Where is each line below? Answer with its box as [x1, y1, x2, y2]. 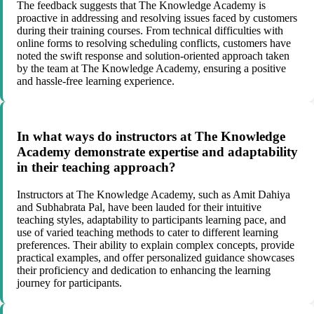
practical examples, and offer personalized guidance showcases [17, 251, 294, 264]
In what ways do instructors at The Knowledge [17, 129, 285, 144]
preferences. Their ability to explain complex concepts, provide [17, 238, 294, 251]
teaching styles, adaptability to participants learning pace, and [17, 213, 286, 226]
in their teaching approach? [17, 160, 176, 175]
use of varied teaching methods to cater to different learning [17, 226, 278, 238]
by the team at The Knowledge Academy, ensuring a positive [17, 62, 286, 75]
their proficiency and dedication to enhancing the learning [17, 264, 271, 276]
